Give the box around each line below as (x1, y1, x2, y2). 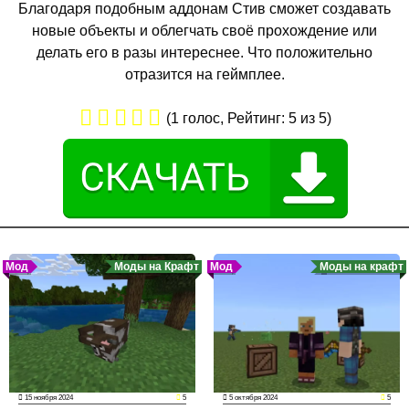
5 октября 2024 (226, 393, 278, 403)
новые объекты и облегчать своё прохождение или (32, 22, 377, 38)
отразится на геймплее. (124, 66, 285, 82)
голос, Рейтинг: (179, 110, 289, 126)
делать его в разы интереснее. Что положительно (37, 44, 372, 60)
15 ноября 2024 (22, 393, 73, 403)
